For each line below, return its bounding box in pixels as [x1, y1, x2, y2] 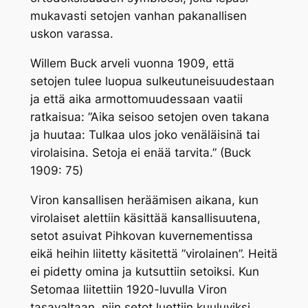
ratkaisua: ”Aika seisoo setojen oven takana [30, 109, 269, 124]
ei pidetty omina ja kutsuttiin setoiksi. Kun [30, 264, 259, 278]
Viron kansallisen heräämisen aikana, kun [30, 192, 258, 207]
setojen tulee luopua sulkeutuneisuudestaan [30, 74, 274, 88]
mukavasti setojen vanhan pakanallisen [30, 9, 247, 23]
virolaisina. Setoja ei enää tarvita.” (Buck [30, 145, 251, 159]
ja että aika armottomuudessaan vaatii [30, 91, 243, 106]
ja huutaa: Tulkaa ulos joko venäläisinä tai [30, 127, 260, 142]
